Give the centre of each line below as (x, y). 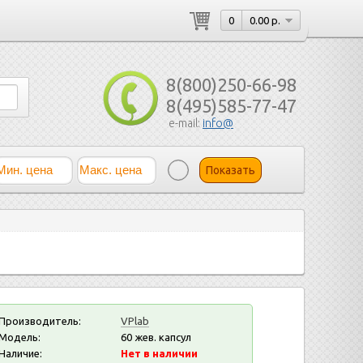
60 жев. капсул (154, 337)
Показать (231, 170)
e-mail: (186, 123)
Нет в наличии (159, 354)
